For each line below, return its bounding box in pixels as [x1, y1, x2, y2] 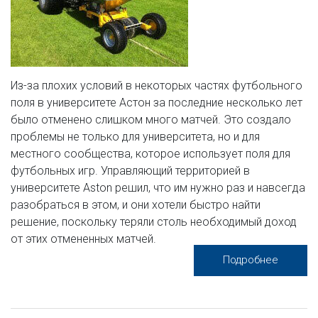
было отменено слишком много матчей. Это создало [11, 112, 291, 126]
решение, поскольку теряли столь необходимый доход [11, 214, 297, 229]
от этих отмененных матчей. [11, 231, 156, 246]
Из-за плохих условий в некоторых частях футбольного [11, 78, 302, 92]
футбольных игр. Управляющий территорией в [11, 163, 250, 177]
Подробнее [223, 253, 278, 266]
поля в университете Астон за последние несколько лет [11, 95, 302, 109]
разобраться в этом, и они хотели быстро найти [11, 197, 261, 212]
